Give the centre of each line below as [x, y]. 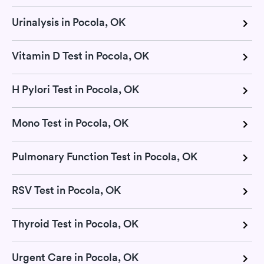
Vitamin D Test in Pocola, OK [80, 56]
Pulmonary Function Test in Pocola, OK [105, 156]
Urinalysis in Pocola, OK [69, 22]
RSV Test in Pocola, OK [66, 190]
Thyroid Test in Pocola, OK [75, 224]
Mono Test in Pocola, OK [70, 123]
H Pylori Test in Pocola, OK [75, 89]
